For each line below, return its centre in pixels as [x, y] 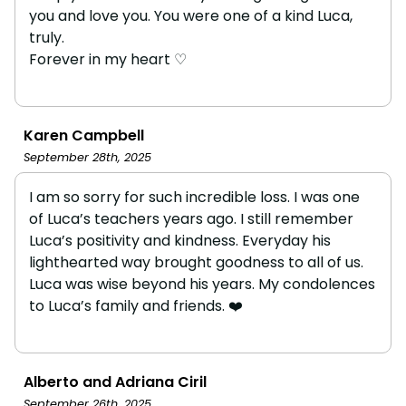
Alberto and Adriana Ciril [115, 382]
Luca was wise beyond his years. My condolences [202, 284]
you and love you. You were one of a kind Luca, [191, 15]
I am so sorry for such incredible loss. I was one [194, 197]
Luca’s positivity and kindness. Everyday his [180, 240]
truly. [47, 37]
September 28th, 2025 [87, 157]
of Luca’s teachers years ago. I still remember [191, 218]
